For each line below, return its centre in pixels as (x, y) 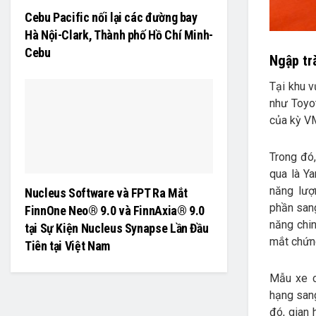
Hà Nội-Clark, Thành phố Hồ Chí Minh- (119, 35)
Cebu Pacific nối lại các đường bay (111, 17)
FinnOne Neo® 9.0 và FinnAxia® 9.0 (115, 210)
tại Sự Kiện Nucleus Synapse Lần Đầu (117, 228)
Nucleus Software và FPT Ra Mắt (106, 193)
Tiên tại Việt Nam (67, 245)
